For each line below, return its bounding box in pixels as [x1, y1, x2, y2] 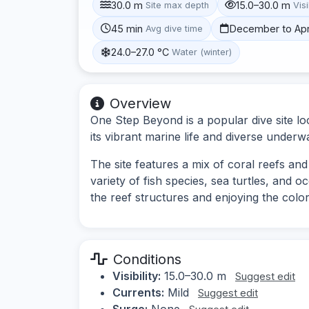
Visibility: [112, 268, 161, 283]
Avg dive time [146, 23, 203, 34]
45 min [111, 22, 143, 34]
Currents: [112, 285, 164, 299]
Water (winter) [172, 47, 232, 58]
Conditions [113, 250, 181, 268]
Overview [110, 94, 171, 112]
